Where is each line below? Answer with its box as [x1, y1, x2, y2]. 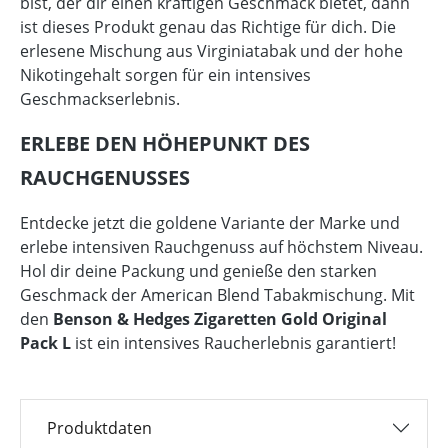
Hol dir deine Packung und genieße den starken [20, 259, 377, 282]
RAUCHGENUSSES [20, 163, 190, 191]
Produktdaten [47, 416, 152, 439]
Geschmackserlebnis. [20, 87, 180, 110]
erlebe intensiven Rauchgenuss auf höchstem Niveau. [20, 235, 423, 258]
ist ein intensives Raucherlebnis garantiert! [71, 331, 396, 354]
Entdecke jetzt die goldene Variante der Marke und [20, 211, 400, 234]
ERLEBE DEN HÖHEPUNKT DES [20, 129, 310, 157]
